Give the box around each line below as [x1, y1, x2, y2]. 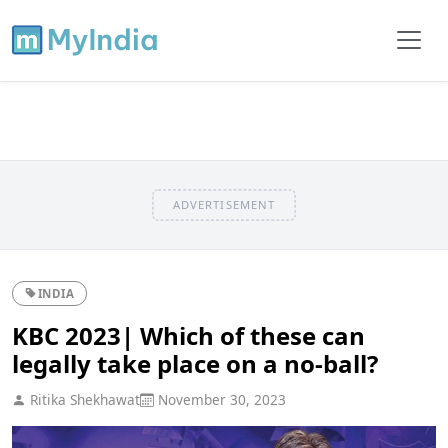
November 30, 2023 [154, 389, 286, 409]
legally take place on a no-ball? [12, 346, 378, 380]
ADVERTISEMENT [172, 196, 276, 212]
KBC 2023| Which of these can [12, 318, 365, 352]
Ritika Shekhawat [26, 389, 140, 409]
